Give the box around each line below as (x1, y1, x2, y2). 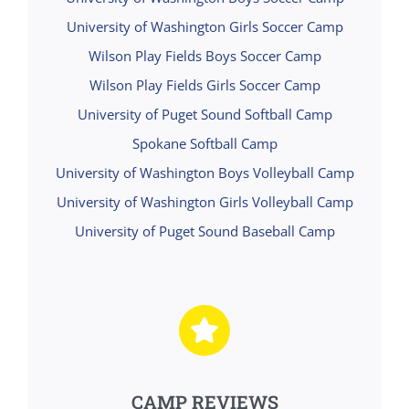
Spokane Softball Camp (131, 133, 278, 152)
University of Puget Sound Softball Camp (77, 104, 332, 123)
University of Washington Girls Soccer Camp (66, 16, 343, 36)
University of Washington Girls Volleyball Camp (56, 192, 353, 211)
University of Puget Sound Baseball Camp (74, 221, 335, 240)
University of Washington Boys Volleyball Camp (55, 163, 354, 182)
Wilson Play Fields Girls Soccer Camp (89, 75, 320, 94)
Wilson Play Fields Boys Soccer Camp (88, 46, 321, 65)
